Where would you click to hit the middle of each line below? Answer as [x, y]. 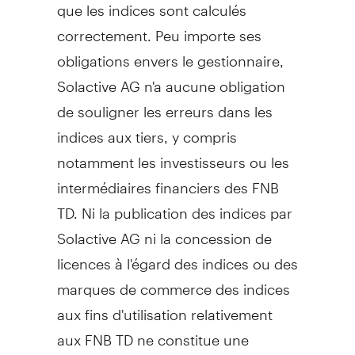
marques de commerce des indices [173, 282]
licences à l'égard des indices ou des [177, 257]
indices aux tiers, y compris [147, 130]
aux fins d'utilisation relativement [164, 307]
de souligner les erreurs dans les [164, 105]
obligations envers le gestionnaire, [170, 54]
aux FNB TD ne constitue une [153, 333]
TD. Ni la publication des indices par [174, 206]
